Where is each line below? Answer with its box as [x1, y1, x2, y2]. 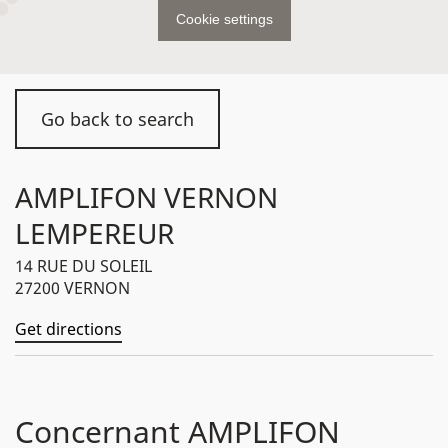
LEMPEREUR [15, 214, 174, 252]
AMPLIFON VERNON [15, 178, 278, 216]
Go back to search [41, 107, 194, 131]
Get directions [15, 318, 122, 340]
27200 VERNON [15, 277, 130, 299]
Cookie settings [175, 11, 273, 27]
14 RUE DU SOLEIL [15, 255, 152, 277]
